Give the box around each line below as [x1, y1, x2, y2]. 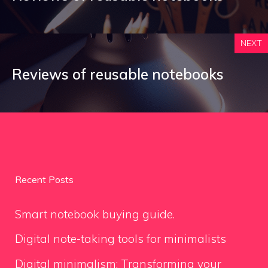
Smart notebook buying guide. [15, 206, 175, 221]
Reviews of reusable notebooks [12, 65, 224, 83]
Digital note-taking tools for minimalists [15, 232, 226, 246]
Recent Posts [15, 173, 74, 185]
